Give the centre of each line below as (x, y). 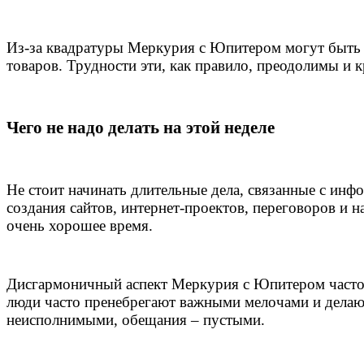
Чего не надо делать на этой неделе (141, 128)
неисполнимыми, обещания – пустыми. (136, 319)
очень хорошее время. (80, 225)
